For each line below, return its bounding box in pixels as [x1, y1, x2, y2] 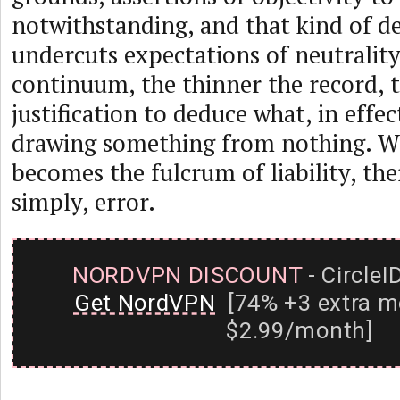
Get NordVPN [73, 289, 216, 316]
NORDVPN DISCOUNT [72, 262, 303, 288]
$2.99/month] [226, 317, 373, 344]
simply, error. [12, 186, 155, 218]
